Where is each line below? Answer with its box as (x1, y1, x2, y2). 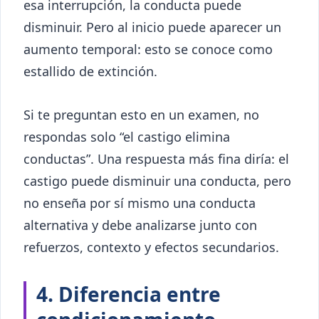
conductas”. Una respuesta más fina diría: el (23, 150, 289, 167)
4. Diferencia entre (36, 280, 221, 308)
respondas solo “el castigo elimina (23, 127, 230, 145)
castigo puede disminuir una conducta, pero (23, 172, 291, 189)
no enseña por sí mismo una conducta (23, 194, 256, 211)
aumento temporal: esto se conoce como (23, 40, 273, 58)
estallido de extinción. (23, 62, 157, 80)
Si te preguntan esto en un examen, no (23, 105, 259, 123)
